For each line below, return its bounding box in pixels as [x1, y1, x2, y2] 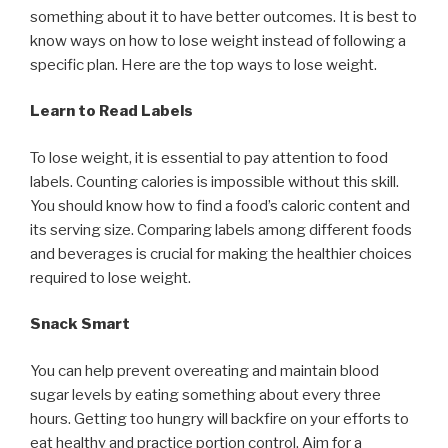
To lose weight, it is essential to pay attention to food [30, 148, 388, 167]
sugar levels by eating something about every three [30, 385, 381, 404]
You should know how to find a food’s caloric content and [30, 196, 410, 215]
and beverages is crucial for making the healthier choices [30, 244, 412, 263]
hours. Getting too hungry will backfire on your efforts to [30, 409, 409, 428]
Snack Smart [30, 315, 130, 333]
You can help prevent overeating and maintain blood [30, 361, 379, 380]
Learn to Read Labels [30, 102, 193, 120]
